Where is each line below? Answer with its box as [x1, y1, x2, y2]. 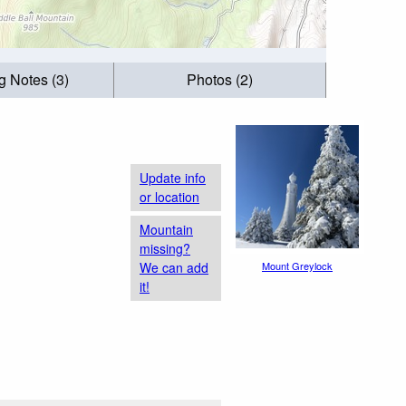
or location [140, 187, 199, 206]
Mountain [140, 219, 193, 238]
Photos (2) [187, 69, 254, 91]
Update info [140, 168, 206, 187]
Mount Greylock [262, 258, 333, 273]
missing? [140, 238, 190, 257]
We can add [140, 257, 208, 276]
